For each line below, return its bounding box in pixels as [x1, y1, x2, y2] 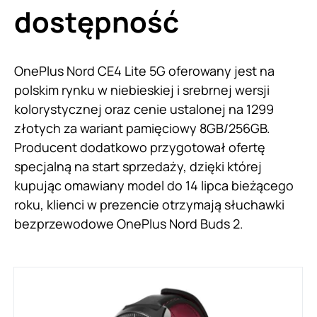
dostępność [14, 1, 179, 41]
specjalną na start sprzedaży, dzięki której [14, 157, 262, 175]
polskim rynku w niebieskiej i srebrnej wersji [14, 81, 270, 98]
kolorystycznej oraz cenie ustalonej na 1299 [14, 100, 274, 117]
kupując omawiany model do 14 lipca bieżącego [14, 176, 294, 194]
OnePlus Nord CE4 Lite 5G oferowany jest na [14, 62, 275, 79]
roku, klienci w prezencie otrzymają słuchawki [14, 195, 284, 213]
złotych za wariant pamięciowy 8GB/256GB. [14, 119, 270, 137]
